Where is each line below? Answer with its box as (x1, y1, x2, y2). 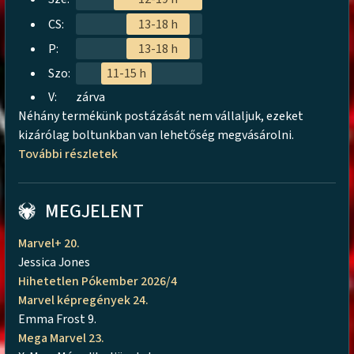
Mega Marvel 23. (18, 329, 107, 347)
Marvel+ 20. (18, 234, 81, 252)
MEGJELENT (45, 197, 145, 225)
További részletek (18, 145, 123, 163)
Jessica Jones (18, 253, 91, 271)
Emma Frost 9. (18, 310, 100, 328)
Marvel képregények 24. (18, 291, 149, 309)
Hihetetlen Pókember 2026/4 (18, 272, 178, 290)
